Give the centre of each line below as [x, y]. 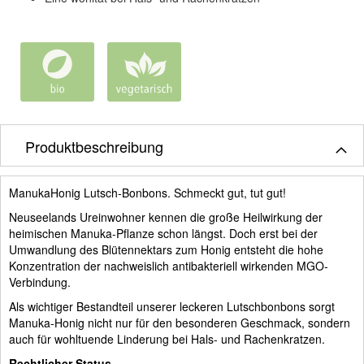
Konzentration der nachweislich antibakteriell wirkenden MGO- [169, 265]
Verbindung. [40, 282]
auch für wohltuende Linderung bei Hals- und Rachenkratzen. [167, 338]
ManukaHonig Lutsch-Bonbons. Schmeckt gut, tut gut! [147, 192]
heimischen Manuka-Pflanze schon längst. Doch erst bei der [163, 233]
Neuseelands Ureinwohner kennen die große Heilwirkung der [166, 217]
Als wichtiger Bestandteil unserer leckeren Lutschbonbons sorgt [172, 306]
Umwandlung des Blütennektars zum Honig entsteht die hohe [166, 249]
